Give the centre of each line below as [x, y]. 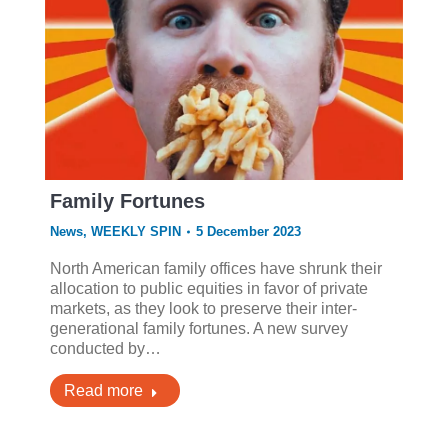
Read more [103, 391]
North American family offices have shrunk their [215, 269]
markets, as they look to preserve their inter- [203, 309]
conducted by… [105, 349]
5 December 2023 [248, 232]
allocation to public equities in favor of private [208, 289]
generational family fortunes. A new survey [198, 329]
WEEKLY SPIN [135, 232]
